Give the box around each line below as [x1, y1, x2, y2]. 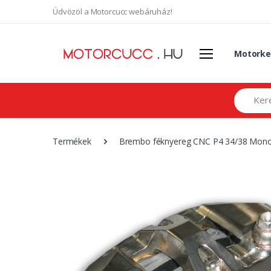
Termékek [53, 135, 91, 147]
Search [233, 88, 260, 100]
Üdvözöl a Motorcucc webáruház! [53, 6, 172, 17]
